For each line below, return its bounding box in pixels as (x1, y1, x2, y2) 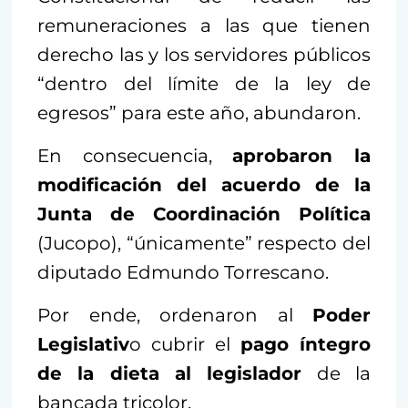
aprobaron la (232, 145, 372, 168)
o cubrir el (129, 333, 240, 356)
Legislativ (37, 333, 129, 356)
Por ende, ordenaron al (37, 304, 312, 327)
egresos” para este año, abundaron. (37, 102, 361, 125)
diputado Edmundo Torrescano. (37, 261, 329, 284)
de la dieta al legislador (37, 362, 302, 385)
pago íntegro (240, 333, 371, 356)
